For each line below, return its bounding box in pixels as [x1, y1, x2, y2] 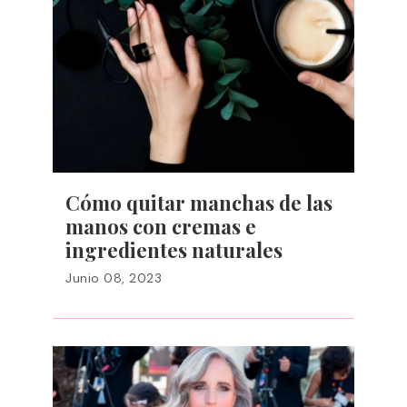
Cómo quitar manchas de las [65, 189, 333, 216]
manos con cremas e [65, 213, 256, 240]
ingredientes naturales [65, 236, 283, 263]
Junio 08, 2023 [65, 270, 162, 286]
